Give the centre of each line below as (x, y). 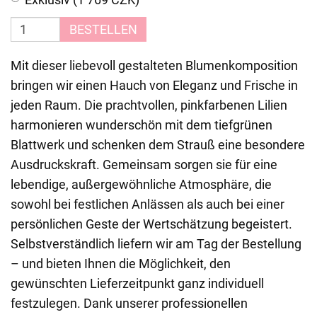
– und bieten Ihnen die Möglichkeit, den (121, 264)
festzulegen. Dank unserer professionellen (129, 303)
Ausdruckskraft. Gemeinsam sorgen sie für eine (144, 165)
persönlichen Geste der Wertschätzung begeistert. (151, 224)
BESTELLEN (103, 29)
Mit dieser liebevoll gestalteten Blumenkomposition (154, 65)
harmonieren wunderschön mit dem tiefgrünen (142, 125)
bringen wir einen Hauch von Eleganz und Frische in (154, 85)
